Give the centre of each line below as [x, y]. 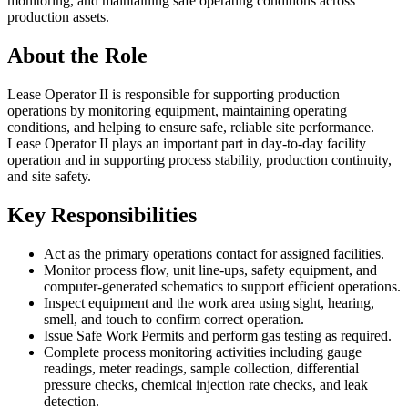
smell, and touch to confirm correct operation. [174, 319]
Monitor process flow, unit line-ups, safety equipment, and [210, 270]
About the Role [77, 56]
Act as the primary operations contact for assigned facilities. [214, 253]
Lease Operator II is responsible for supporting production [173, 95]
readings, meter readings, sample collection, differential [201, 368]
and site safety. [49, 177]
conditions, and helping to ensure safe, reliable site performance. [191, 127]
